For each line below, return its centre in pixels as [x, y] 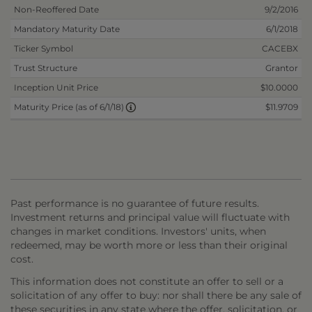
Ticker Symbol [44, 48]
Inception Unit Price [56, 87]
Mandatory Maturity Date [67, 29]
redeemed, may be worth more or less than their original [149, 245]
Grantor [282, 68]
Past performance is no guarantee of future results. [135, 203]
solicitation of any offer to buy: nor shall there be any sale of [156, 295]
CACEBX [280, 48]
